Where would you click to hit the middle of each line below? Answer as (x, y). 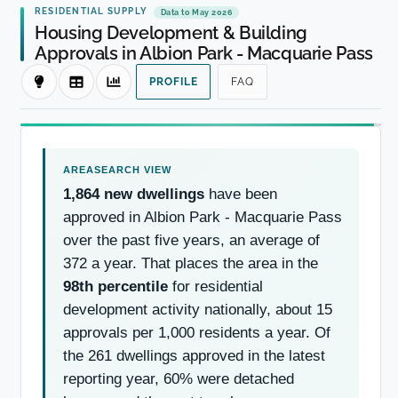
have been (241, 194)
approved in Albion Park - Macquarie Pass (203, 217)
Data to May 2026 (196, 12)
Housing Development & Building (171, 32)
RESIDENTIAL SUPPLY (92, 11)
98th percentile (115, 286)
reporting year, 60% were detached (179, 378)
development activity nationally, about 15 (198, 309)
